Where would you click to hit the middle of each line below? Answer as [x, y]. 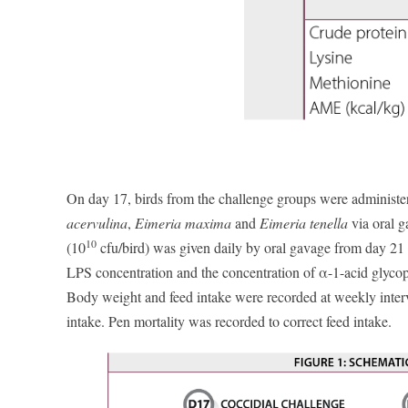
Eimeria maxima [183, 223]
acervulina [97, 223]
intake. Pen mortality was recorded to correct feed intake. [229, 321]
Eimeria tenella [304, 223]
